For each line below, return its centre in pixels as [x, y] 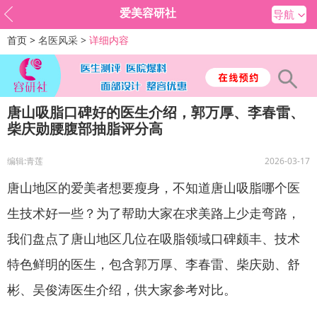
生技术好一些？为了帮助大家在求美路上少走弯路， [154, 213]
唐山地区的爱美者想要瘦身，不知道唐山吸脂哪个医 [154, 187]
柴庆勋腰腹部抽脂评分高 [85, 128]
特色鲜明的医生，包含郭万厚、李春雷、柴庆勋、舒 [154, 264]
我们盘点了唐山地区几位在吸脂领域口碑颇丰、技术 [154, 238]
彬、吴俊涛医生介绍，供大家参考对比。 [122, 289]
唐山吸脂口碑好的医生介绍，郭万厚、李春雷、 [156, 112]
